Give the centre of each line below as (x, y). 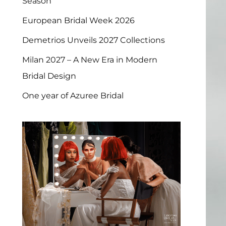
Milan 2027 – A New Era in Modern (90, 60)
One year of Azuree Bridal (73, 96)
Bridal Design (49, 76)
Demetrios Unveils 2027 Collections (93, 40)
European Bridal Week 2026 (78, 21)
